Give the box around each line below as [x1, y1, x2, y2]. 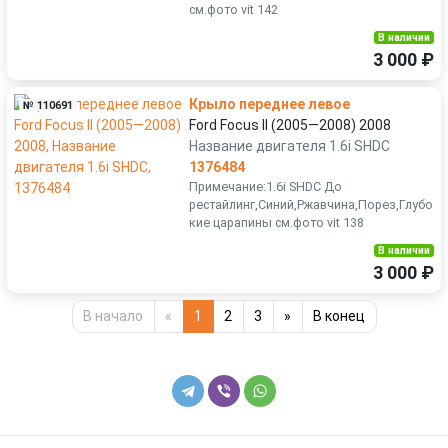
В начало [83, 308, 143, 324]
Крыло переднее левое [189, 96, 350, 112]
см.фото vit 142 [189, 2, 278, 17]
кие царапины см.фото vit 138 [189, 215, 364, 230]
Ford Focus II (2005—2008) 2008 [189, 117, 391, 133]
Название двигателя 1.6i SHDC [189, 138, 390, 154]
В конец [313, 308, 365, 324]
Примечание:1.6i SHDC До [189, 179, 342, 194]
